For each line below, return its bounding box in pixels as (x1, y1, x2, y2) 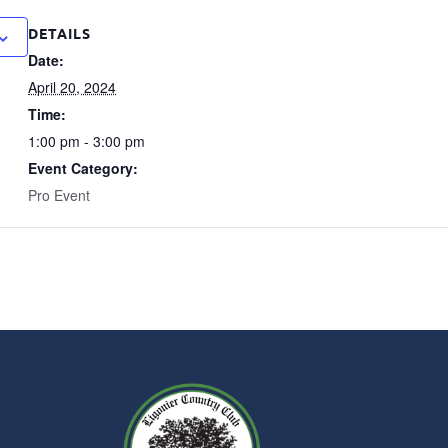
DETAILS (28, 24, 91, 42)
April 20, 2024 (28, 77, 116, 97)
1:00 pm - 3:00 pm (28, 131, 145, 151)
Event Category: (28, 158, 138, 178)
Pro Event (28, 185, 90, 205)
